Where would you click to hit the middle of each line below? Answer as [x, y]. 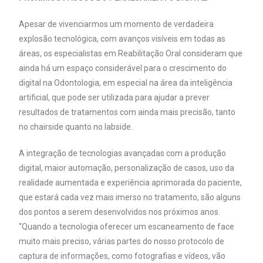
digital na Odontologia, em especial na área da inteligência [126, 83]
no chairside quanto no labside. [76, 127]
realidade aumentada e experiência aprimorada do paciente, [131, 183]
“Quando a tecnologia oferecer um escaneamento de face [127, 227]
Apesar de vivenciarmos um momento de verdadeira [117, 24]
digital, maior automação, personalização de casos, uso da [127, 168]
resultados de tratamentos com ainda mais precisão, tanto [127, 112]
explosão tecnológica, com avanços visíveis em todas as [122, 39]
